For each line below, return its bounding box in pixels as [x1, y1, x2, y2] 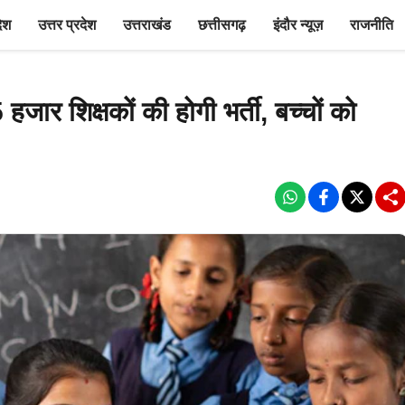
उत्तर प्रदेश [38, 17, 96, 33]
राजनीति [350, 17, 393, 33]
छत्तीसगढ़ [198, 17, 246, 33]
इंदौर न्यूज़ [273, 17, 323, 33]
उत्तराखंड [123, 17, 171, 33]
